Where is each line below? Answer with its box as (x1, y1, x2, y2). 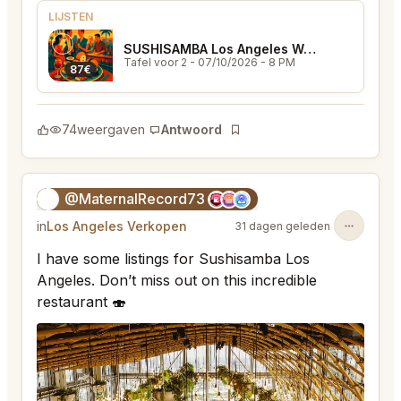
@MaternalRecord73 (64, 190, 205, 209)
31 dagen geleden (235, 218, 330, 233)
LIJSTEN (48, 10, 93, 24)
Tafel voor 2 (124, 55, 187, 70)
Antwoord (161, 122, 222, 138)
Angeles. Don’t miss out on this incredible (37, 271, 317, 290)
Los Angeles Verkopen (47, 218, 187, 234)
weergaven (77, 122, 145, 138)
